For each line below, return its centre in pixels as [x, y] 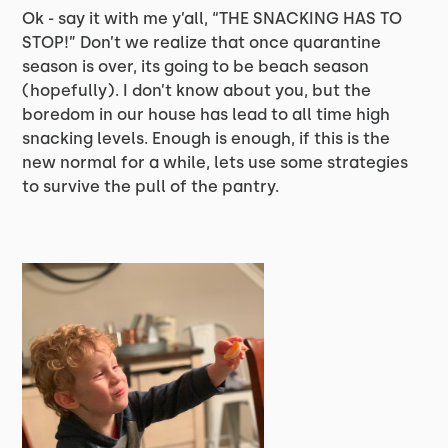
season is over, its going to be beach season [196, 66]
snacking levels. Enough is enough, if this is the [206, 138]
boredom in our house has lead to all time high [206, 114]
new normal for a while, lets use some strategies [215, 162]
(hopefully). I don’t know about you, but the [197, 90]
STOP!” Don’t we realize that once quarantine [202, 42]
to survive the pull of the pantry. [151, 186]
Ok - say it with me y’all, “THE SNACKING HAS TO [212, 18]
